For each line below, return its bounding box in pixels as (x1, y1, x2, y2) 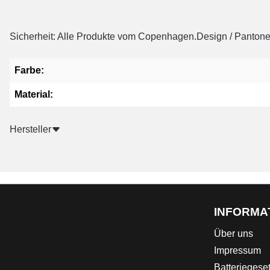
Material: (14, 89, 53, 99)
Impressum (214, 245, 261, 256)
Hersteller (10, 124, 51, 134)
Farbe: (14, 65, 44, 75)
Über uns (214, 228, 253, 239)
